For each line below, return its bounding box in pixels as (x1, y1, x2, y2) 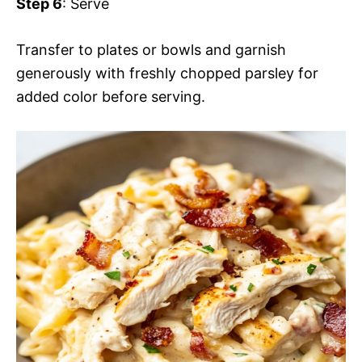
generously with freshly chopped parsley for (16, 65, 318, 82)
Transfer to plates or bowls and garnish (16, 41, 286, 58)
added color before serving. (16, 88, 205, 105)
